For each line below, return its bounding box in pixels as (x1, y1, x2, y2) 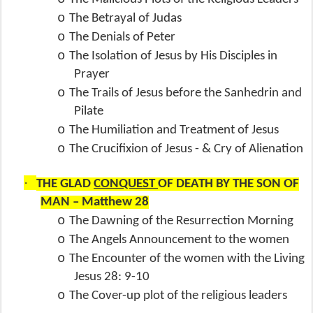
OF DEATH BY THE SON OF (158, 177, 299, 191)
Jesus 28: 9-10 (74, 270, 150, 284)
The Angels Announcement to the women (69, 233, 289, 247)
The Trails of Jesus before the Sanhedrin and (69, 86, 302, 100)
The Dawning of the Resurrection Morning (69, 214, 293, 228)
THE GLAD (36, 177, 94, 191)
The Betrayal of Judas (69, 11, 182, 25)
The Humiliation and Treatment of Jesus (69, 123, 279, 137)
